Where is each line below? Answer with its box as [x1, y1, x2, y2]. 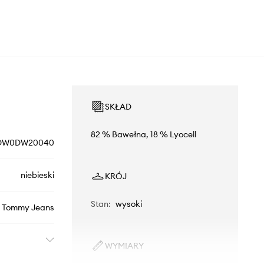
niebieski [20, 170, 54, 181]
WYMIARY [104, 240, 144, 252]
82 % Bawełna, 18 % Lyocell [90, 129, 196, 140]
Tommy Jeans [1, 202, 54, 213]
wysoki [115, 199, 142, 210]
